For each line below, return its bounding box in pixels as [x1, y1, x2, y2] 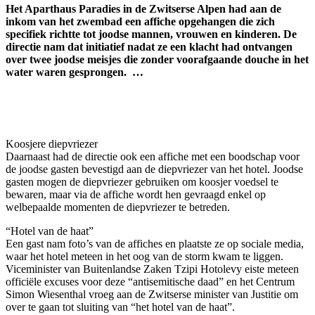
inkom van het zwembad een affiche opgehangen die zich [6, 15, 275, 27]
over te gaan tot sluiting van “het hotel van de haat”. [6, 300, 235, 313]
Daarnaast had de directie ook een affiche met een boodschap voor [6, 150, 300, 162]
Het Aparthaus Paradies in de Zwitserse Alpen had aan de [6, 2, 281, 15]
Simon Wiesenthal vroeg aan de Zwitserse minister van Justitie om [6, 288, 298, 300]
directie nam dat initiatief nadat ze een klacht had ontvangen [6, 40, 292, 53]
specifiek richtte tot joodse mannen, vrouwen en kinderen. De [6, 27, 297, 40]
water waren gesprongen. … [6, 65, 143, 78]
